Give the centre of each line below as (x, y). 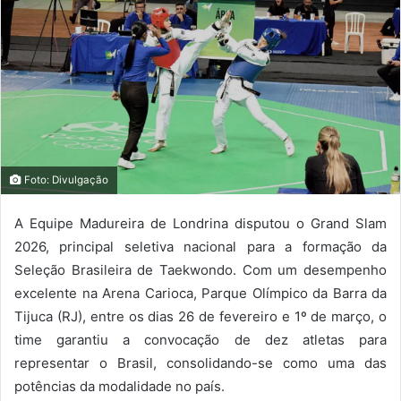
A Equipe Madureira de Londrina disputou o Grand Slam (200, 223)
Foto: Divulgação (65, 179)
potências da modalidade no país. (119, 386)
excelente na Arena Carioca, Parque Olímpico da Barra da (200, 293)
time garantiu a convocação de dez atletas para (200, 339)
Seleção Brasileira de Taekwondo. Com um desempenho (200, 269)
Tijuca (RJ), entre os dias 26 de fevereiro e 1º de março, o (200, 316)
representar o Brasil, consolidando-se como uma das (200, 363)
